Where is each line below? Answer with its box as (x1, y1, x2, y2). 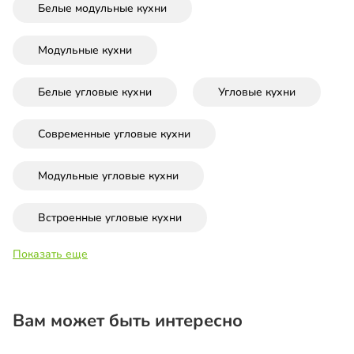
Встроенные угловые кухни (38, 209, 182, 225)
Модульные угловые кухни (38, 168, 179, 183)
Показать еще (13, 246, 88, 262)
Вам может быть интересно (13, 308, 243, 333)
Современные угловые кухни (38, 126, 190, 141)
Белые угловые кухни (38, 84, 152, 100)
